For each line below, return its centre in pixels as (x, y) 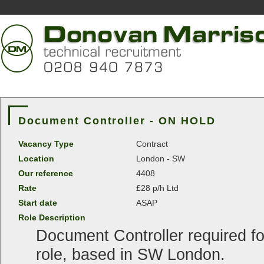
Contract (152, 143)
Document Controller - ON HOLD (117, 121)
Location (36, 158)
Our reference (46, 173)
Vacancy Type (46, 143)
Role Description (52, 217)
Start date (38, 202)
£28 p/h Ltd (157, 188)
